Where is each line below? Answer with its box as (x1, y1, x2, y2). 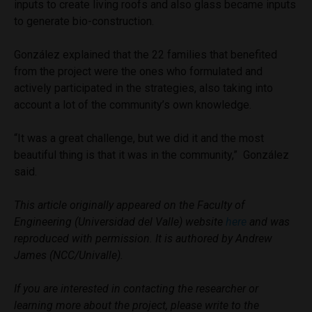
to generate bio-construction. (14, 14, 157, 28)
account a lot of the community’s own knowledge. (14, 97, 251, 111)
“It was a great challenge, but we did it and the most (14, 131, 264, 145)
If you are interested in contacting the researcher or (14, 281, 258, 295)
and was (247, 214, 290, 228)
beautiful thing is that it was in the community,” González (14, 148, 289, 162)
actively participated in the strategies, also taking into (14, 81, 273, 95)
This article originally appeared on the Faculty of (14, 198, 244, 212)
